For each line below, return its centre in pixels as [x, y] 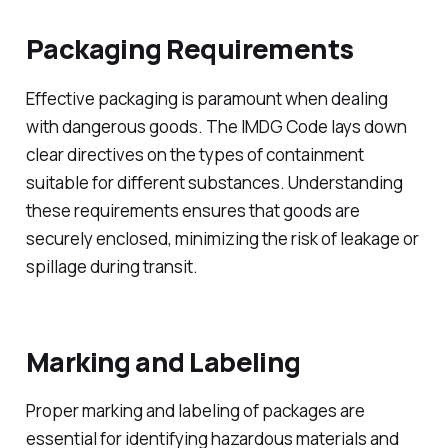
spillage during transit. [111, 266]
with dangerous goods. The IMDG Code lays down [216, 126]
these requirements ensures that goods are [192, 210]
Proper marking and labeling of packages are [195, 411]
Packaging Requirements [189, 49]
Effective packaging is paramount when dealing [206, 98]
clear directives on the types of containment [194, 154]
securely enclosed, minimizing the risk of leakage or [222, 238]
